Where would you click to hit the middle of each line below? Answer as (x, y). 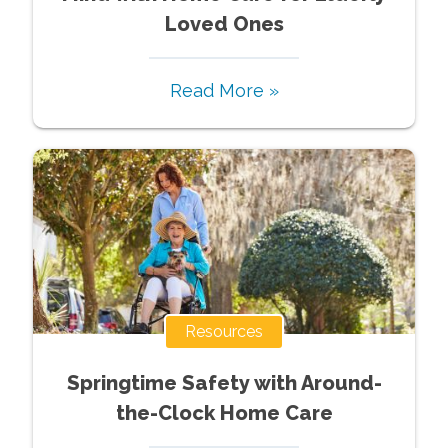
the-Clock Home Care (224, 412)
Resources (224, 331)
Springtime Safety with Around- (224, 382)
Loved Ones (224, 23)
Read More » (224, 90)
